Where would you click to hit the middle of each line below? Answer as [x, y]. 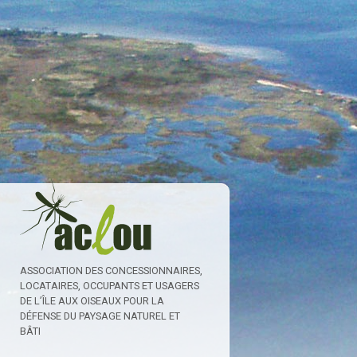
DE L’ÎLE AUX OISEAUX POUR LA [92, 301]
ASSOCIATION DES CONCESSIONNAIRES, [112, 271]
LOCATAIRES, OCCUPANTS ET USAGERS [110, 286]
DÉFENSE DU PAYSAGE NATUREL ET [100, 316]
